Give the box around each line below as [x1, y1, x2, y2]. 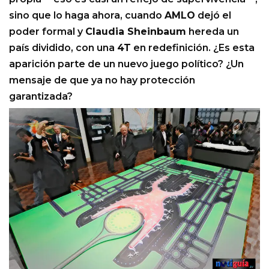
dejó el [195, 9, 231, 21]
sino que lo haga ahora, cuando [9, 9, 165, 21]
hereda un [186, 25, 239, 37]
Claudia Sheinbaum [85, 25, 186, 37]
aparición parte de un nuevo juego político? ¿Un [9, 58, 244, 70]
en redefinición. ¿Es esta [131, 41, 255, 53]
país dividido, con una [9, 41, 117, 53]
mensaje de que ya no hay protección [9, 74, 195, 86]
